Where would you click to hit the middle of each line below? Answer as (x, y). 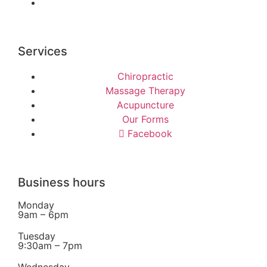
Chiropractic (145, 76)
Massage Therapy (145, 90)
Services (43, 51)
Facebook (150, 133)
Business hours (62, 182)
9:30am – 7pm (50, 245)
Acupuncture (145, 105)
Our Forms (145, 119)
